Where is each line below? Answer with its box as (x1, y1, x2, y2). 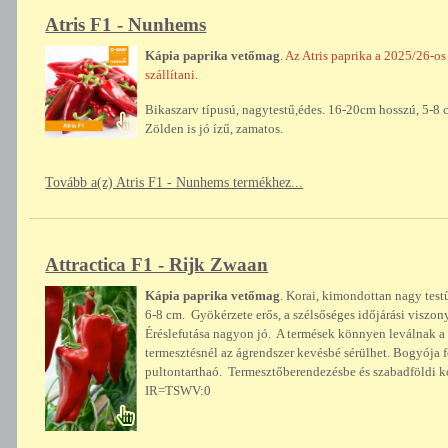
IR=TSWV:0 (145, 383, 212, 399)
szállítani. (145, 67, 202, 83)
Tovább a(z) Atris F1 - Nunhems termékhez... (45, 175, 304, 191)
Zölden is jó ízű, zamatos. (145, 121, 284, 137)
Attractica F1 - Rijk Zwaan (45, 254, 269, 276)
